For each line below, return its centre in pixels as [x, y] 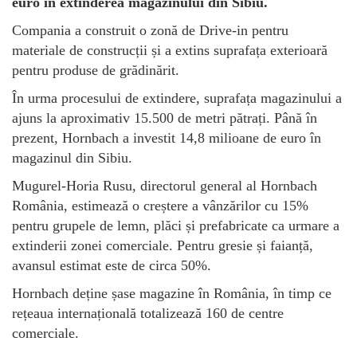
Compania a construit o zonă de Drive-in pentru [150, 30]
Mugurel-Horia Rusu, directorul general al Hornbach [165, 185]
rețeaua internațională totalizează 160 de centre [148, 313]
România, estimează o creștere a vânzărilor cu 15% [160, 205]
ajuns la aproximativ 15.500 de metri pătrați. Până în [165, 118]
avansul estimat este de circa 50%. [112, 265]
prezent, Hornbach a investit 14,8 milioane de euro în [167, 137]
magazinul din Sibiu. [72, 157]
